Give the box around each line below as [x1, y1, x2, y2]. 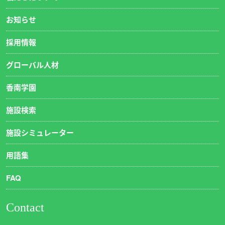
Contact [6, 201, 44, 214]
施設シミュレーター [6, 127, 74, 138]
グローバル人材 [6, 59, 59, 70]
